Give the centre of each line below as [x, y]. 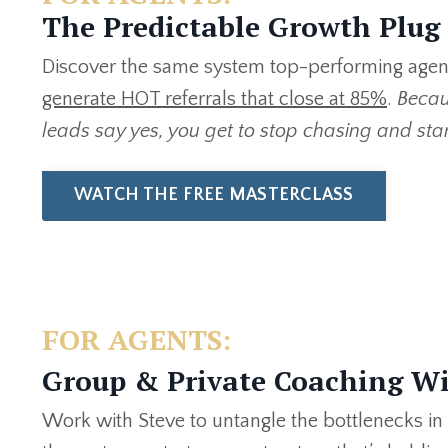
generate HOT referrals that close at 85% [214, 98]
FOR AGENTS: [136, 339]
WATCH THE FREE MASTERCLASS [214, 195]
